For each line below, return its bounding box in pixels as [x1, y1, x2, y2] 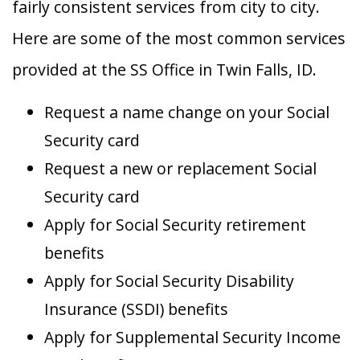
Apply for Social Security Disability [44, 270, 294, 292]
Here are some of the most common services [12, 27, 346, 50]
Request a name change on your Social [44, 101, 329, 124]
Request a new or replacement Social [44, 157, 317, 180]
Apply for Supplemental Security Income [44, 326, 341, 349]
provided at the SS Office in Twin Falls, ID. [12, 59, 317, 81]
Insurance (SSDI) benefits [44, 298, 228, 321]
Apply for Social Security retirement [44, 214, 306, 236]
